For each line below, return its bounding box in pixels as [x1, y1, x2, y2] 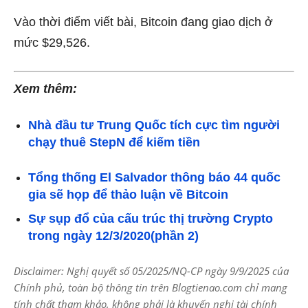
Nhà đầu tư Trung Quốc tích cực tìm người [28, 118, 280, 133]
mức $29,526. [14, 36, 90, 50]
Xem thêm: [14, 82, 77, 96]
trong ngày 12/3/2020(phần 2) [28, 229, 199, 243]
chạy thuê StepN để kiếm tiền [28, 135, 200, 150]
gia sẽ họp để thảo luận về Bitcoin [28, 188, 228, 202]
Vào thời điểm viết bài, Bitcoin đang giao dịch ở [14, 15, 273, 30]
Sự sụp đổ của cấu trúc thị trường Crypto [28, 212, 273, 226]
